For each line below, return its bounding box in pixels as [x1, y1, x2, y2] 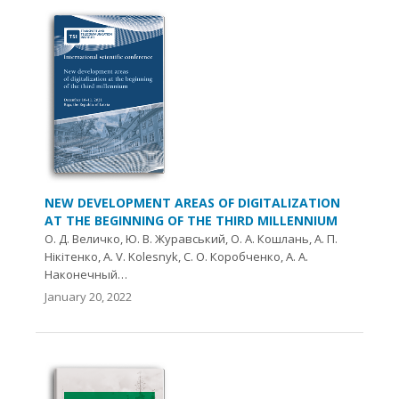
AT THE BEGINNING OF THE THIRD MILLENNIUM [45, 211, 338, 229]
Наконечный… [45, 265, 127, 282]
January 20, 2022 [45, 288, 132, 305]
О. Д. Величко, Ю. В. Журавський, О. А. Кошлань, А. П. [45, 230, 338, 247]
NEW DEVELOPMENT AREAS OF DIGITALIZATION [45, 193, 340, 211]
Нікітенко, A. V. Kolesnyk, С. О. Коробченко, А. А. [45, 248, 308, 265]
